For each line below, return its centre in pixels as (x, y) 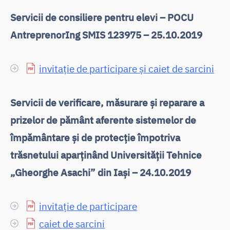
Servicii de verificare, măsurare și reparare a (107, 102)
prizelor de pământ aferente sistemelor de (103, 120)
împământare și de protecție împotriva (95, 137)
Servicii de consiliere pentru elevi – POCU (102, 17)
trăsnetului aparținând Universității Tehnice (106, 155)
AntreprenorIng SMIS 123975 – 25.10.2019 (106, 34)
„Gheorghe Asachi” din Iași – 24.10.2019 (101, 172)
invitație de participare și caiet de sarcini (127, 68)
